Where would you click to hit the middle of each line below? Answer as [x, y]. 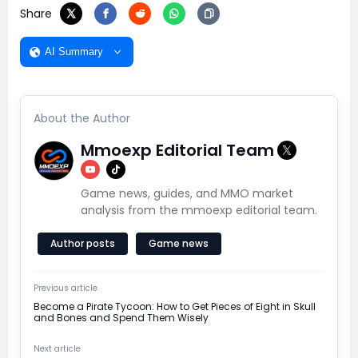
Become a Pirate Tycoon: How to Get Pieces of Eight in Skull [175, 306]
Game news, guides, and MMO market [187, 193]
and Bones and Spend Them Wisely [121, 317]
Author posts [83, 243]
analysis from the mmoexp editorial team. [199, 210]
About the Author [82, 118]
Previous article [66, 288]
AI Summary [74, 52]
